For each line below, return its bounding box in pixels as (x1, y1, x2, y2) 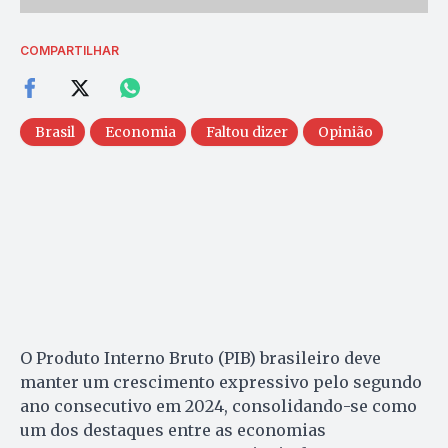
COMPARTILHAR (20, 42, 119, 58)
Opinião (318, 122, 373, 141)
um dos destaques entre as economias (20, 419, 326, 440)
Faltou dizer (206, 122, 288, 141)
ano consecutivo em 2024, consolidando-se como (20, 395, 417, 416)
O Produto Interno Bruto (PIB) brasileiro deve (20, 347, 381, 368)
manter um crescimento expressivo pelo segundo (20, 371, 422, 392)
